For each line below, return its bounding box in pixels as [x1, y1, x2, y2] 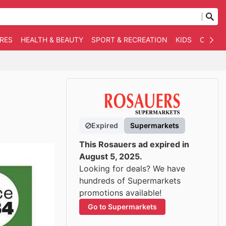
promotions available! [79, 188, 161, 198]
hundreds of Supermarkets [79, 176, 181, 186]
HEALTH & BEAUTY [21, 35, 83, 44]
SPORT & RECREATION [91, 35, 167, 44]
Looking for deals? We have [79, 163, 185, 174]
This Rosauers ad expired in [79, 139, 189, 149]
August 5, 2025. [79, 151, 142, 161]
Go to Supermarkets [88, 202, 157, 211]
